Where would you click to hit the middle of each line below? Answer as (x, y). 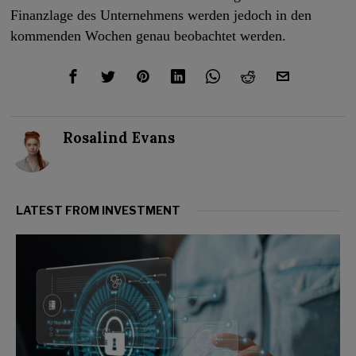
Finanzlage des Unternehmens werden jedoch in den (161, 15)
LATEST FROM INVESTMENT (98, 210)
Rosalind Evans (119, 137)
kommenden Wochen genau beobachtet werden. (149, 35)
